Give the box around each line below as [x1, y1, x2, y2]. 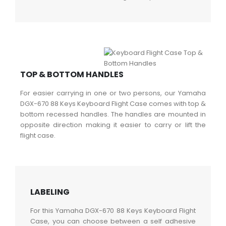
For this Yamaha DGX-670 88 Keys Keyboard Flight [30, 206, 196, 216]
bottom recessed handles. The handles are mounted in [20, 109, 206, 120]
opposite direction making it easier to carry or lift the [20, 120, 206, 130]
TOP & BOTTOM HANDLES [20, 69, 124, 81]
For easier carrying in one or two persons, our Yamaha [20, 88, 206, 98]
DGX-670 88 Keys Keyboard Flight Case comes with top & [20, 99, 206, 109]
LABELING [30, 186, 70, 198]
